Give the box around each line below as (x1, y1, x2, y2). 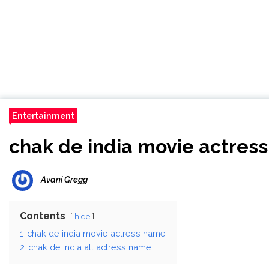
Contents (20, 210, 65, 222)
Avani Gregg (41, 175, 88, 185)
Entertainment (12, 110, 74, 121)
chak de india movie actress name (27, 228, 166, 238)
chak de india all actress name (28, 242, 151, 252)
